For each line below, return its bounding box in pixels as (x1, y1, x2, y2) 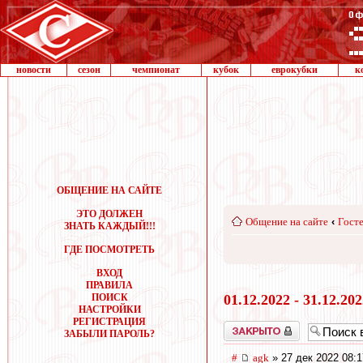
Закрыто (224, 320, 258, 332)
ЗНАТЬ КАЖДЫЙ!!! (63, 220, 156, 232)
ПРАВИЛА (86, 280, 133, 291)
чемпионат (132, 64, 180, 75)
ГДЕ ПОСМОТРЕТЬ (64, 244, 155, 255)
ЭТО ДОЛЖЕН (76, 208, 143, 220)
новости (16, 64, 51, 75)
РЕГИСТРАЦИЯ (73, 316, 146, 327)
